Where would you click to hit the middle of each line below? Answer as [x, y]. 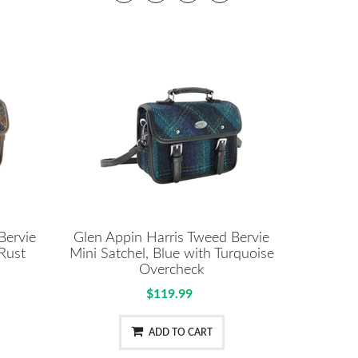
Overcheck [171, 270]
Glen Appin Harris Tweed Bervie [172, 238]
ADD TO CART [180, 332]
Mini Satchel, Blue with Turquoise [171, 254]
